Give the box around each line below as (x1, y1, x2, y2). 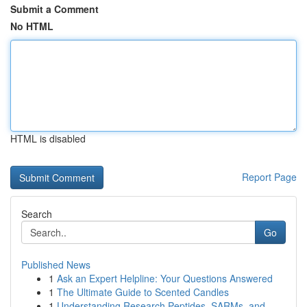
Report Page (242, 170, 297, 184)
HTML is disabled (10, 132, 86, 145)
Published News (21, 258, 90, 271)
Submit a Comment (10, 2, 99, 16)
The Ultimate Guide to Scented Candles (57, 285, 229, 299)
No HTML (10, 19, 53, 33)
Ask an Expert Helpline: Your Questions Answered (57, 271, 273, 285)
